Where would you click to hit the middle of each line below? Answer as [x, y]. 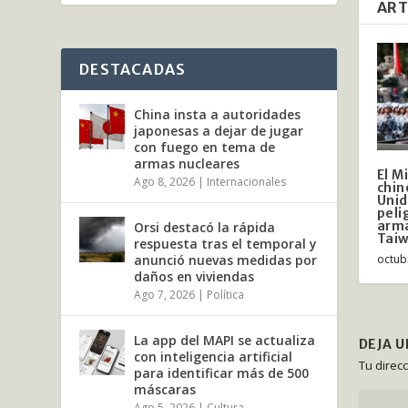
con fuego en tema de [205, 148]
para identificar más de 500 [222, 373]
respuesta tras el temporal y [226, 244]
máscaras [165, 390]
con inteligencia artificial [214, 357]
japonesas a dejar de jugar [219, 131]
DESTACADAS [133, 70]
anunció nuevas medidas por [226, 260]
